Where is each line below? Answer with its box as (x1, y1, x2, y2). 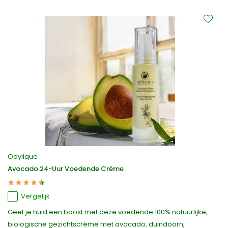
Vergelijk (21, 191, 50, 201)
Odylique (8, 152, 38, 161)
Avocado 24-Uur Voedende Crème (8, 164, 124, 174)
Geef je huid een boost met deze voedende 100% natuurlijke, (8, 207, 208, 217)
